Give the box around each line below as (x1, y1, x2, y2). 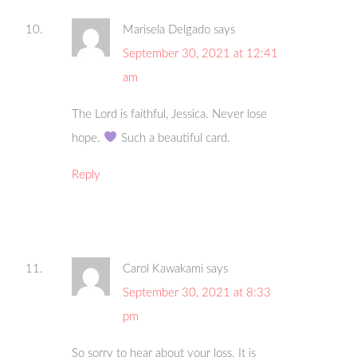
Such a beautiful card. (117, 131, 230, 144)
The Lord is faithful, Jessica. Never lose (72, 108, 268, 120)
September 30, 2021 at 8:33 (123, 286, 272, 299)
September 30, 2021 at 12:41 (123, 47, 279, 60)
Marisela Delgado (123, 23, 211, 36)
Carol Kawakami (123, 262, 204, 275)
